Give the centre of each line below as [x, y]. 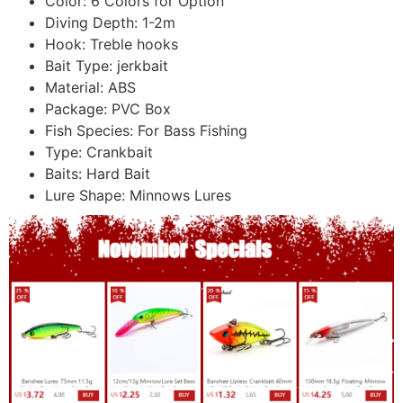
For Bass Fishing [193, 131]
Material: [76, 88]
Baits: [66, 174]
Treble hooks [134, 45]
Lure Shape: [87, 196]
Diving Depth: [94, 23]
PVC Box [141, 109]
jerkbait [143, 66]
